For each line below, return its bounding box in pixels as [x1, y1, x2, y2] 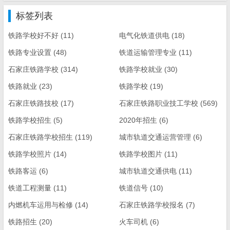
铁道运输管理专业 [119, 48, 177, 56]
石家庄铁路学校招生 [8, 132, 73, 141]
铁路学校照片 [8, 149, 51, 158]
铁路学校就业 [119, 65, 163, 73]
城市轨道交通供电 [119, 166, 177, 175]
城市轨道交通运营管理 [119, 132, 191, 141]
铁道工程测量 [8, 183, 51, 192]
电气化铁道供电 [119, 31, 170, 40]
